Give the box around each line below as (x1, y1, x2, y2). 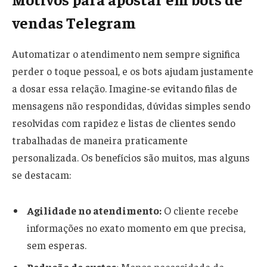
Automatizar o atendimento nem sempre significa (12, 47, 240, 61)
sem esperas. (27, 238, 86, 252)
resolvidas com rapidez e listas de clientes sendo (12, 116, 235, 130)
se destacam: (12, 168, 71, 182)
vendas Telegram (12, 12, 136, 32)
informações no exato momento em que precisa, (27, 221, 246, 235)
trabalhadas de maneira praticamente (12, 133, 188, 147)
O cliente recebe (162, 204, 238, 218)
